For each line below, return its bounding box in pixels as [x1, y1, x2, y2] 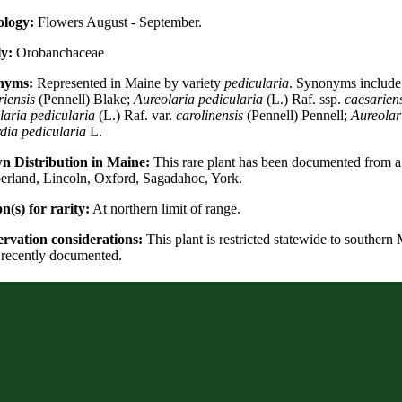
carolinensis [175, 107, 243, 123]
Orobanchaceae [12, 44, 104, 60]
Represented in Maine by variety [32, 74, 224, 91]
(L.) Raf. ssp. [262, 91, 345, 107]
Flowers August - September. [33, 13, 202, 30]
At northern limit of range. [89, 200, 240, 216]
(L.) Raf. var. [94, 107, 176, 123]
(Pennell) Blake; [34, 91, 134, 107]
